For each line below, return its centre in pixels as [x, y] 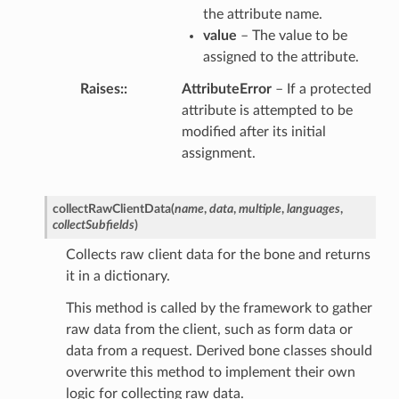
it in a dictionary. [118, 277]
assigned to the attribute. [281, 57]
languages [313, 209]
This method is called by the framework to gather [219, 309]
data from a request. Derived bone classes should [219, 351]
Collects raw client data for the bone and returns [218, 255]
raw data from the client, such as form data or [209, 330]
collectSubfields [93, 225]
